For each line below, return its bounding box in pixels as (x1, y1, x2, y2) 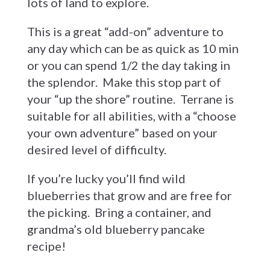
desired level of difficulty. (27, 142, 166, 157)
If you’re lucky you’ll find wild (27, 171, 186, 186)
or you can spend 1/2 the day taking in (27, 58, 230, 72)
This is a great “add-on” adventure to (27, 24, 224, 39)
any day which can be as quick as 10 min (27, 41, 239, 55)
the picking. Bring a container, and (27, 205, 212, 219)
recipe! (27, 239, 66, 253)
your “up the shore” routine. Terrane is (27, 92, 234, 106)
